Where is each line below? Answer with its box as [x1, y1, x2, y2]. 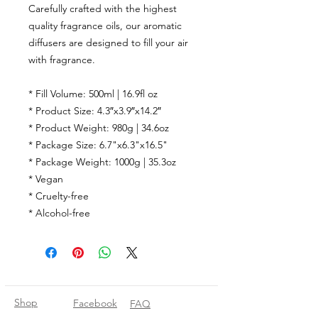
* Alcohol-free [28, 207, 90, 220]
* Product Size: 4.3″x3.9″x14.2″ [28, 104, 161, 118]
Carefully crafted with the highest [28, 2, 177, 16]
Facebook [73, 297, 117, 310]
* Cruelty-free [28, 190, 89, 203]
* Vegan [28, 172, 63, 186]
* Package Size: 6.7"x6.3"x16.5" [28, 138, 168, 152]
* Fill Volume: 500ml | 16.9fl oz [28, 87, 158, 101]
